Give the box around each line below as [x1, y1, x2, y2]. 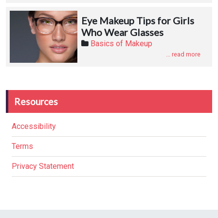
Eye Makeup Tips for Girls [81, 14, 194, 26]
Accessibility [12, 121, 56, 131]
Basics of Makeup [90, 38, 152, 48]
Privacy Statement [12, 161, 74, 171]
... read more [165, 50, 200, 58]
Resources [14, 95, 58, 107]
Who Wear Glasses [81, 26, 163, 38]
